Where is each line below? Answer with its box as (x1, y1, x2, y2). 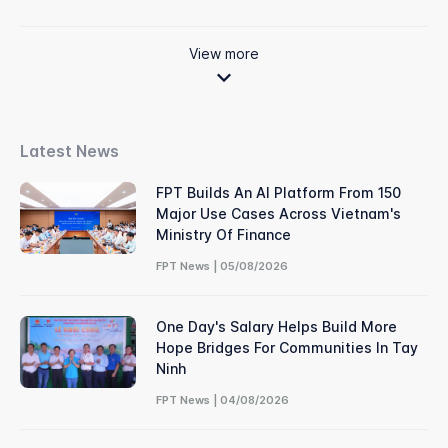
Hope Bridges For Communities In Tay (155, 339, 418, 357)
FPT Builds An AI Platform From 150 (155, 184, 401, 202)
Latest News (20, 141, 119, 162)
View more (189, 45, 259, 63)
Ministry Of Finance (155, 226, 291, 244)
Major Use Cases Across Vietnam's (155, 205, 401, 223)
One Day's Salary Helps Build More (155, 318, 397, 336)
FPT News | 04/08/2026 (155, 393, 289, 408)
